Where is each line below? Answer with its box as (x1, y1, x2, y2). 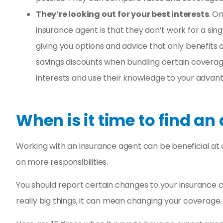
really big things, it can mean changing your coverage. (16, 195, 222, 207)
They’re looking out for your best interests (36, 8, 209, 20)
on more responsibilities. (16, 156, 109, 168)
